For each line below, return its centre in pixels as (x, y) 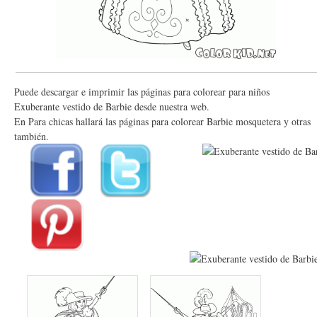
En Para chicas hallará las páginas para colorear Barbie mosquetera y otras (162, 121)
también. (31, 136)
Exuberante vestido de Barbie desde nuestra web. (112, 106)
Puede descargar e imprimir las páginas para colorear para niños (142, 91)
